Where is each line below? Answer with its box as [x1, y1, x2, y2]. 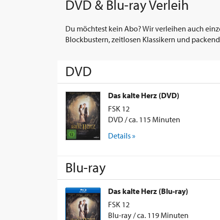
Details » [108, 130, 136, 140]
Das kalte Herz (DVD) [108, 90, 179, 100]
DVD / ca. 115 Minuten [108, 114, 180, 124]
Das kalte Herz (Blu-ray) [108, 186, 188, 196]
